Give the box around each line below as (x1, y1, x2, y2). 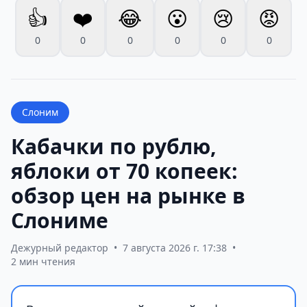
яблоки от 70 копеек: (11, 156, 238, 185)
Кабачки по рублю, (11, 132, 217, 160)
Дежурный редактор (11, 241, 108, 254)
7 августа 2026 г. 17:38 (123, 241, 227, 254)
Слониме (11, 206, 108, 234)
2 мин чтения (11, 254, 75, 268)
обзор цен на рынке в (11, 181, 245, 210)
